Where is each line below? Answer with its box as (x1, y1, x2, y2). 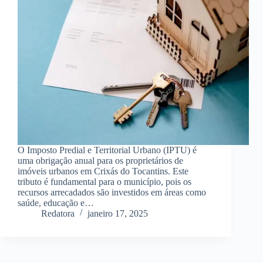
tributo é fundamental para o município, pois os (18, 177, 191, 187)
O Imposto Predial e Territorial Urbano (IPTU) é (18, 145, 197, 156)
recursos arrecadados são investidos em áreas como (18, 187, 206, 198)
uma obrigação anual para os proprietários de (18, 156, 183, 166)
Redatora (41, 208, 75, 219)
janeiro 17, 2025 (87, 208, 148, 219)
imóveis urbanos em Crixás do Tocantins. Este (18, 166, 188, 177)
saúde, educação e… (18, 198, 94, 208)
